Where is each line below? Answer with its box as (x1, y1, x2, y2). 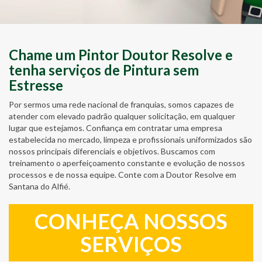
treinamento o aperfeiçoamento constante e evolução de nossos (9, 158, 245, 168)
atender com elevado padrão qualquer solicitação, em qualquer (9, 111, 235, 121)
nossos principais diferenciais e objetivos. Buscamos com (9, 146, 215, 156)
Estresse (9, 77, 63, 94)
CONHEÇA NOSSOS (35, 208, 227, 234)
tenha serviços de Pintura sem (9, 61, 199, 78)
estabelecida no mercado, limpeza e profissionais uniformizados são (9, 135, 252, 144)
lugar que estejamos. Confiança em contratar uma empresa (9, 123, 222, 133)
